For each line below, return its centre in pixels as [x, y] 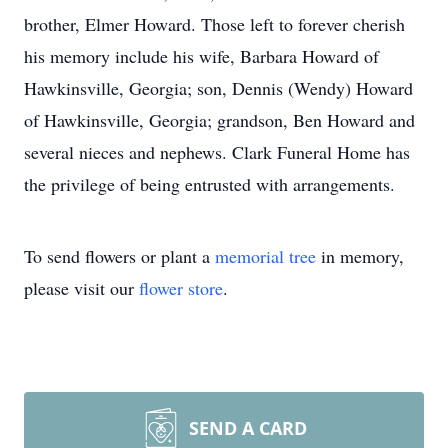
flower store [181, 288]
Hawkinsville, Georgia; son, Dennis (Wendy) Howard [218, 88]
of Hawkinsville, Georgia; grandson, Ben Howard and [219, 120]
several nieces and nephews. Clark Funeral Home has [217, 152]
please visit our [81, 288]
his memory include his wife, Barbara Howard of [201, 56]
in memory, [360, 256]
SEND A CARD [248, 428]
